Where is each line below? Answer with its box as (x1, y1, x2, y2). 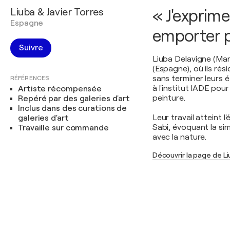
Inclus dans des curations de (18, 104, 127, 113)
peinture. (152, 93, 185, 103)
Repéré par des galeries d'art (18, 94, 130, 103)
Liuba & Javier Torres (10, 6, 104, 18)
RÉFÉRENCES (10, 74, 49, 82)
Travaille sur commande (18, 123, 109, 132)
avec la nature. (152, 132, 207, 142)
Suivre (19, 43, 43, 52)
